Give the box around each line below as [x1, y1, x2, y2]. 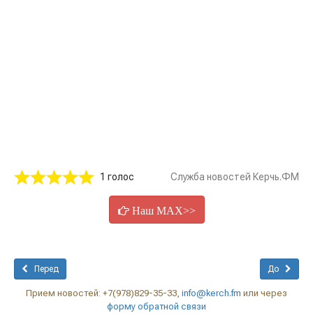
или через [241, 288, 287, 298]
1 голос [100, 171, 134, 182]
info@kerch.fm [182, 288, 241, 298]
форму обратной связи [107, 301, 206, 312]
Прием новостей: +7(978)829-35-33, [26, 288, 182, 298]
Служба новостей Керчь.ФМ [170, 171, 299, 182]
